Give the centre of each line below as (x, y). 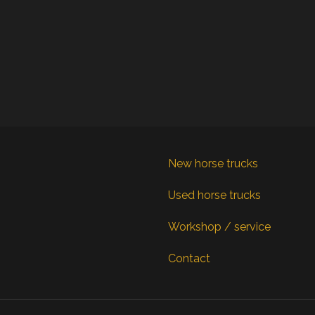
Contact (189, 258)
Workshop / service (219, 226)
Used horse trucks (214, 195)
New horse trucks (213, 163)
